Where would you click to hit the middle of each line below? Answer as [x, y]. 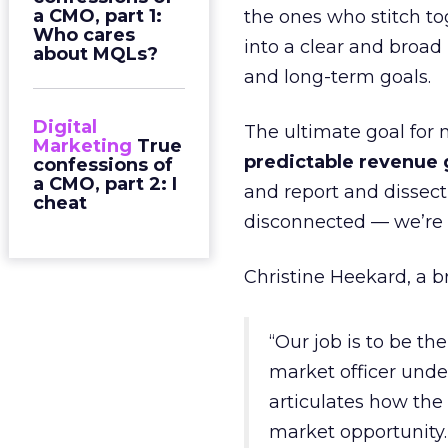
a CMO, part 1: [97, 16]
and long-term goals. [337, 77]
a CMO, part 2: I [105, 184]
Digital [65, 127]
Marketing [82, 146]
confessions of [103, 165]
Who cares [84, 35]
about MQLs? [95, 54]
